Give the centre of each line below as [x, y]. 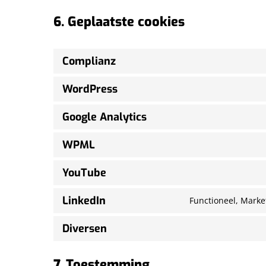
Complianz [89, 61]
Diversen [85, 229]
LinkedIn [84, 201]
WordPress [90, 89]
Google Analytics [104, 117]
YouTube [84, 173]
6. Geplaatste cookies [119, 22]
